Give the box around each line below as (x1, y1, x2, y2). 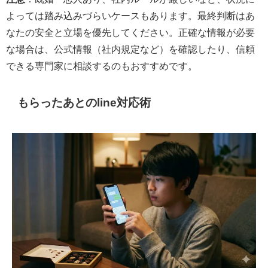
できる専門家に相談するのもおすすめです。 (6, 60, 197, 71)
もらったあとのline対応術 (17, 96, 151, 108)
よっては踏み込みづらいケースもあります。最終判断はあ (6, 10, 255, 20)
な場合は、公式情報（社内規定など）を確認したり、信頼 (6, 44, 255, 54)
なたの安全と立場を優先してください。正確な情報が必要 (6, 27, 255, 37)
